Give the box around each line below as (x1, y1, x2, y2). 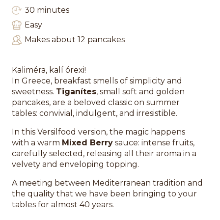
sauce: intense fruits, (113, 137, 194, 147)
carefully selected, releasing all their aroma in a (12, 148, 196, 158)
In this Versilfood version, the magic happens (12, 127, 185, 137)
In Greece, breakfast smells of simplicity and (12, 76, 182, 85)
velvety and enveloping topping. (12, 159, 139, 169)
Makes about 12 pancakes (25, 34, 125, 44)
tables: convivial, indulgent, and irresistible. (12, 108, 177, 118)
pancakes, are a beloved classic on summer (12, 97, 180, 107)
